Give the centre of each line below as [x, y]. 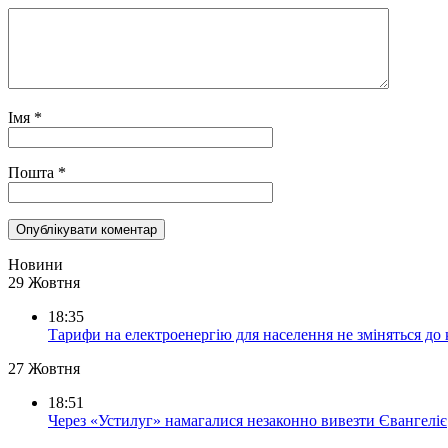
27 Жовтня [44, 369]
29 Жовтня [44, 283]
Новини [35, 265]
